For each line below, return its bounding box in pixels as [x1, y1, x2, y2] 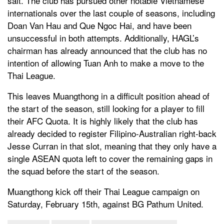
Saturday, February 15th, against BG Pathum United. [7, 197, 203, 210]
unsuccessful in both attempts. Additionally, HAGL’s [7, 31, 199, 44]
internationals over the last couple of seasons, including [7, 6, 215, 19]
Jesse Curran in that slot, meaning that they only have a [7, 139, 216, 152]
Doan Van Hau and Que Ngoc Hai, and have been [7, 19, 191, 32]
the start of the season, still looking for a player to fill [7, 102, 204, 115]
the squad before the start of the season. [7, 164, 159, 177]
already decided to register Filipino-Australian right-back [7, 127, 216, 140]
